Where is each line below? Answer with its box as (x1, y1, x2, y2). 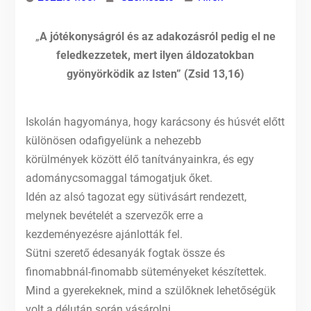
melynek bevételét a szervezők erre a (25, 209, 203, 222)
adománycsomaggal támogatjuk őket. (25, 171, 212, 185)
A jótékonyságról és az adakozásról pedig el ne (39, 30, 276, 43)
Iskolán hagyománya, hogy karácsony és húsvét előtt (25, 115, 285, 128)
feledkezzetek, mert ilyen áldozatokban (56, 49, 255, 62)
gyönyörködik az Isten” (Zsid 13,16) (66, 67, 244, 81)
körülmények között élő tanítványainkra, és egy (25, 153, 254, 166)
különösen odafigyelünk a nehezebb (25, 134, 201, 147)
